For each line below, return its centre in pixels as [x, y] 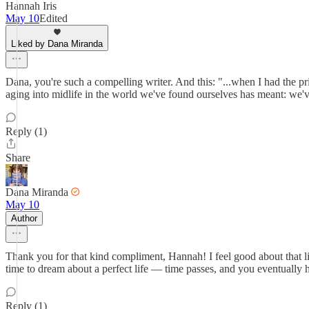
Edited [53, 18]
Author [24, 218]
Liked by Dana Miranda [57, 44]
